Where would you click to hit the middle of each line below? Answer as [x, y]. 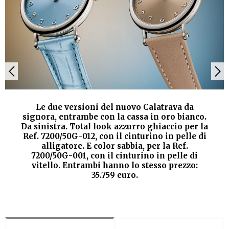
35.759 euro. [114, 175]
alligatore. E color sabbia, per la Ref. [114, 146]
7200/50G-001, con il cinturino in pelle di [114, 156]
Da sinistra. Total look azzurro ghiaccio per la [114, 127]
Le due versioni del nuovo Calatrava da [114, 107]
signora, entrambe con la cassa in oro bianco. [114, 117]
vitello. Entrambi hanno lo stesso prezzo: [114, 166]
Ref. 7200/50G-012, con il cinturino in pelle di [114, 136]
